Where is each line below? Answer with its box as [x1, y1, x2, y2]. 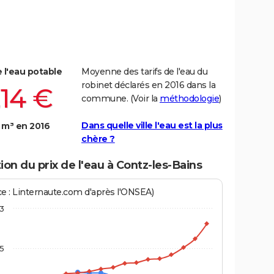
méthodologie [160, 93, 219, 105]
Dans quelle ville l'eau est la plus [81, 120, 223, 131]
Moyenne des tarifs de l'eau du [81, 66, 207, 78]
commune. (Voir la [81, 93, 160, 105]
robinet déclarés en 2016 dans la [81, 80, 215, 91]
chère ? [81, 133, 115, 145]
